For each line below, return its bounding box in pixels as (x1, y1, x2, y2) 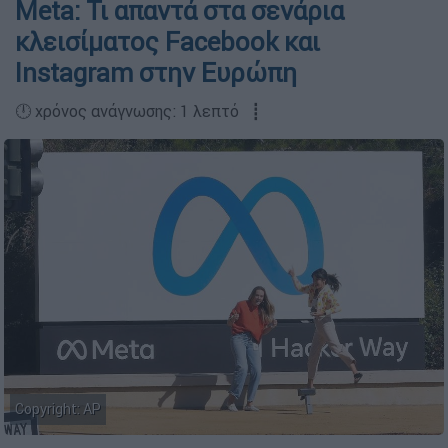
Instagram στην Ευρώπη (15, 57, 297, 89)
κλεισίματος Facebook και (15, 26, 320, 58)
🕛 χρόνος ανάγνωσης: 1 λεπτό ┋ (15, 101, 261, 121)
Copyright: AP (15, 400, 101, 419)
